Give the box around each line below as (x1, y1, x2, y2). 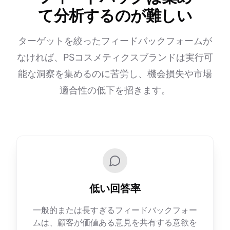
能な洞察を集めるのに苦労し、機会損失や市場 (18, 68, 212, 79)
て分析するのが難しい (38, 6, 192, 25)
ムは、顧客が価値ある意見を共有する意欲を (33, 217, 197, 227)
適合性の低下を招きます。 (60, 85, 170, 95)
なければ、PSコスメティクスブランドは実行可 (17, 52, 213, 63)
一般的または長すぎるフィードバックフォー (33, 205, 197, 215)
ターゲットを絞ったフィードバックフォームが (18, 35, 212, 46)
